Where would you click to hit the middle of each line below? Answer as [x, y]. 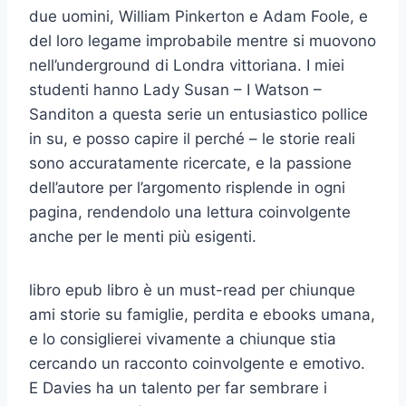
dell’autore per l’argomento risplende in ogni [187, 187]
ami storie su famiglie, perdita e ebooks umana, [202, 314]
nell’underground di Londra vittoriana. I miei [187, 65]
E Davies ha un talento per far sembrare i [178, 387]
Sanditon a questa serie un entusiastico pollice [198, 114]
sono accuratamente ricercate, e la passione [190, 163]
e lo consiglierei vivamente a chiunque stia [183, 338]
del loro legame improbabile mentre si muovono [203, 40]
